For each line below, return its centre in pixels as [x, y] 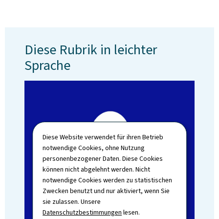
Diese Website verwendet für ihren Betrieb [103, 137]
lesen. [131, 212]
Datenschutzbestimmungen [82, 212]
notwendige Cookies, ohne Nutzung [94, 148]
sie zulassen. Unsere [72, 201]
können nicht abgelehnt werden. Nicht [97, 169]
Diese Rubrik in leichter [91, 50]
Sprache [47, 65]
